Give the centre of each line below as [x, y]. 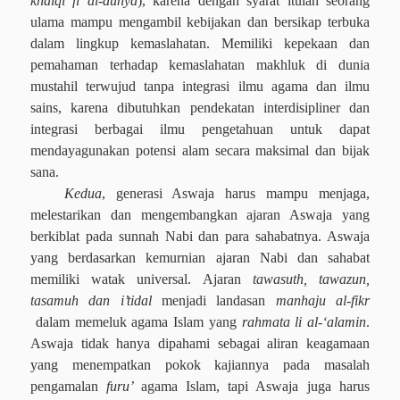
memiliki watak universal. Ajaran [142, 279]
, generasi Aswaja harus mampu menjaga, [235, 193]
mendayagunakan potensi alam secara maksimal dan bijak [200, 150]
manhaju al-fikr [323, 300]
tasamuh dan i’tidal [91, 300]
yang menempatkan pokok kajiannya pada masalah [200, 365]
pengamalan [69, 386]
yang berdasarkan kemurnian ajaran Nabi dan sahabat [200, 258]
